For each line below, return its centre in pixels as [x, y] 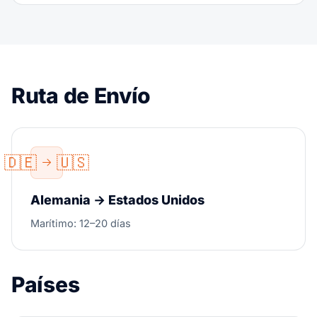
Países [46, 284]
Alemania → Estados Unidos [117, 200]
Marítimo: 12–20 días [81, 223]
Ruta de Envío [81, 96]
